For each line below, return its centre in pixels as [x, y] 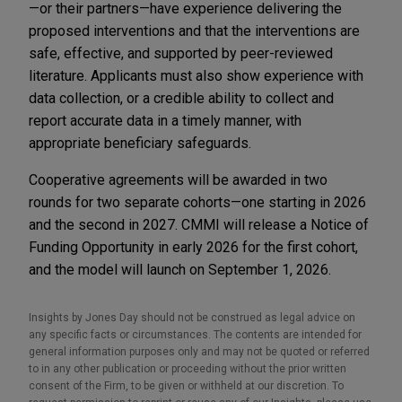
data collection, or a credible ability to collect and [181, 98]
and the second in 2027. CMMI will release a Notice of [199, 224]
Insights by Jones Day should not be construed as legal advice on [192, 317]
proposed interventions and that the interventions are [194, 31]
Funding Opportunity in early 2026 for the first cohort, [193, 247]
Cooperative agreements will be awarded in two [178, 179]
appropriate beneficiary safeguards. [140, 143]
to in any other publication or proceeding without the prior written [188, 368]
